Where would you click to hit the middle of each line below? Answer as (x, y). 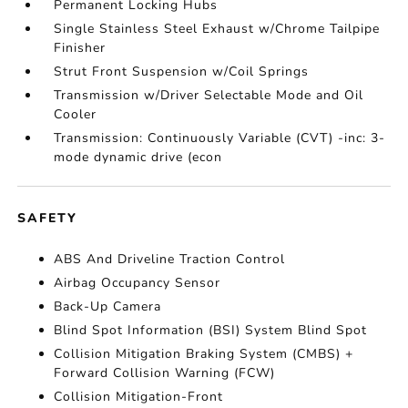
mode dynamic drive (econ (138, 157)
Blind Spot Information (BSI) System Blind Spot (211, 330)
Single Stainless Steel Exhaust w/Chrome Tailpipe (217, 29)
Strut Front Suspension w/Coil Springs (182, 71)
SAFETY (48, 218)
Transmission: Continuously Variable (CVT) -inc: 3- (220, 138)
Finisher (80, 48)
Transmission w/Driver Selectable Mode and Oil (209, 95)
